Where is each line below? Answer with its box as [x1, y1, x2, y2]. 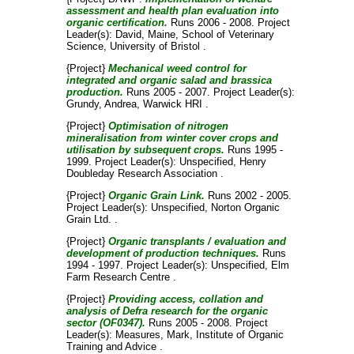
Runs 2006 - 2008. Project [167, 17, 290, 28]
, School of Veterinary [175, 28, 274, 40]
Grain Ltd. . [66, 213, 118, 225]
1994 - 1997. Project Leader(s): [66, 259, 211, 271]
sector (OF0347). [66, 317, 145, 329]
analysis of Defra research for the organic [66, 305, 268, 317]
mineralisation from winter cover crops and [66, 132, 278, 144]
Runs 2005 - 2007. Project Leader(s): [122, 86, 295, 98]
